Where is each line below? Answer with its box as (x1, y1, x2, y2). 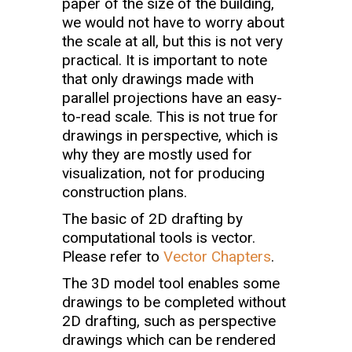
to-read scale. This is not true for (62, 108, 278, 126)
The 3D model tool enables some (62, 274, 280, 292)
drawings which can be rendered (62, 331, 276, 349)
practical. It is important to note (62, 51, 267, 69)
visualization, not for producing (62, 164, 265, 182)
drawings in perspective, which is (62, 126, 278, 145)
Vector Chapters (163, 247, 271, 266)
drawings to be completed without (62, 293, 286, 311)
